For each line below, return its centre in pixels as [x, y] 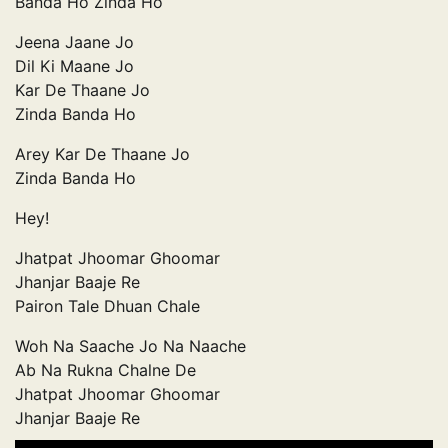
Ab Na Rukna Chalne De [105, 369]
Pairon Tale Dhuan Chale [107, 305]
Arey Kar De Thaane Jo [102, 153]
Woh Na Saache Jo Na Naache [130, 345]
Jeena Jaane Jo [74, 41]
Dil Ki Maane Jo [74, 65]
